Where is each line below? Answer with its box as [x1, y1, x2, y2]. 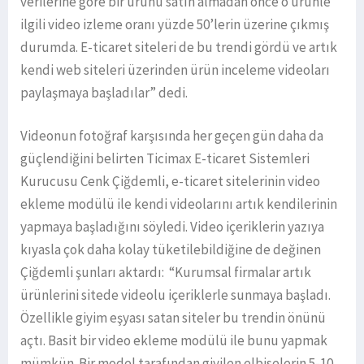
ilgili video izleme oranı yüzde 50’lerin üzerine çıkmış [20, 15, 329, 34]
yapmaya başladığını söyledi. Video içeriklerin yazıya [20, 218, 324, 236]
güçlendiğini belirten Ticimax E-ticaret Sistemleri [20, 149, 310, 168]
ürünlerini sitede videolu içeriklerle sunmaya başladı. [20, 286, 331, 305]
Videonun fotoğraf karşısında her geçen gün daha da [20, 127, 323, 145]
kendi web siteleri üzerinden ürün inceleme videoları [20, 61, 330, 80]
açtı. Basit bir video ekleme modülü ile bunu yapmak [20, 331, 327, 350]
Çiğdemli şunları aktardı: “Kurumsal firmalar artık [20, 263, 311, 282]
